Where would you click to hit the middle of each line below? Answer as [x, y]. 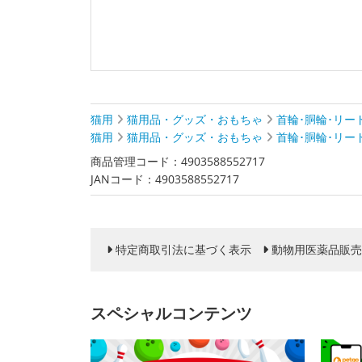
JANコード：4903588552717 [165, 179]
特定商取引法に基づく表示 [183, 249]
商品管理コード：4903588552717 [178, 161]
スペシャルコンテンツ [171, 313]
